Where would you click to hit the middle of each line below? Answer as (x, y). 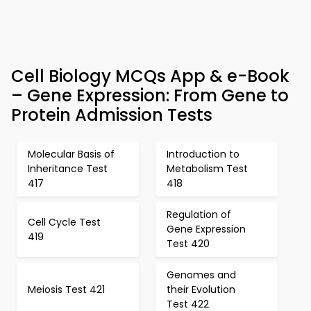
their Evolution (201, 289)
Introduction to (203, 154)
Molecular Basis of (71, 154)
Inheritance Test (68, 169)
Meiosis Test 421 (66, 289)
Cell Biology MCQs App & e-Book (150, 76)
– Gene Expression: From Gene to (150, 95)
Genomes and (201, 275)
